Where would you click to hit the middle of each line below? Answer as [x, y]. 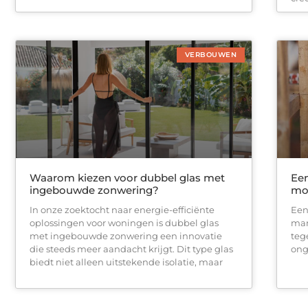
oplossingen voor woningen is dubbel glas [124, 223]
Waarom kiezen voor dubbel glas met [127, 178]
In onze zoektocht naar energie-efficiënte [122, 210]
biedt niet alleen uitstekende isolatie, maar [126, 262]
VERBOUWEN [210, 54]
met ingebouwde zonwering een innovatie [126, 236]
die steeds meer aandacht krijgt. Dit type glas [131, 249]
